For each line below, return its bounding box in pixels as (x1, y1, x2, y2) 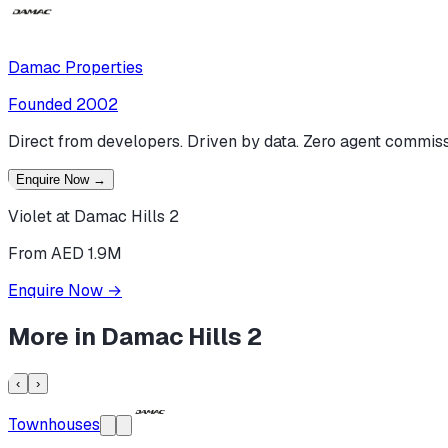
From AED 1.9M (8, 243, 122, 265)
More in (8, 321, 101, 353)
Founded (8, 94, 72, 116)
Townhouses (8, 413, 100, 435)
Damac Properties (8, 57, 143, 79)
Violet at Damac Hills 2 (8, 206, 179, 228)
